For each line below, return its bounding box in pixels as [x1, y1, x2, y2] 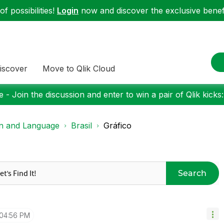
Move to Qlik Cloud [42, 63, 115, 73]
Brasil [71, 120, 92, 130]
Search [178, 168, 207, 178]
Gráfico [103, 120, 131, 130]
